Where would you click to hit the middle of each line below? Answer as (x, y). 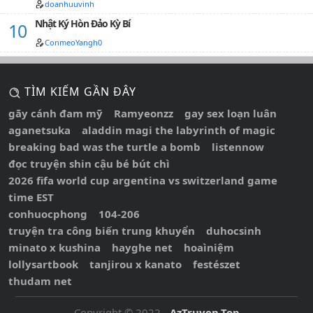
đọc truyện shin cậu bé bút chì (89, 163)
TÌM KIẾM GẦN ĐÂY (79, 92)
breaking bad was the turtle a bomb (104, 146)
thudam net (40, 281)
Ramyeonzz (144, 113)
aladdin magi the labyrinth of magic (179, 130)
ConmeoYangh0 (73, 42)
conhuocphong (48, 213)
